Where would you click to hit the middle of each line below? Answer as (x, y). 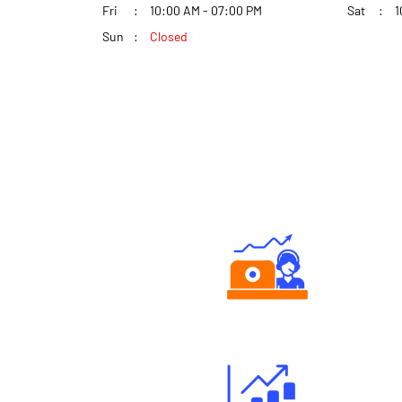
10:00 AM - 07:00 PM (206, 10)
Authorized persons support (268, 319)
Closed (169, 36)
